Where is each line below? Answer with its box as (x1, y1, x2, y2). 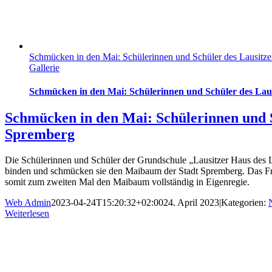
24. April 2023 (163, 197, 219, 208)
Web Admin (5, 197, 51, 208)
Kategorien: (221, 197, 268, 208)
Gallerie (29, 62, 59, 73)
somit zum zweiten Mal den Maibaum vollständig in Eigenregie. (5, 177, 250, 187)
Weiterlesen (5, 208, 49, 219)
